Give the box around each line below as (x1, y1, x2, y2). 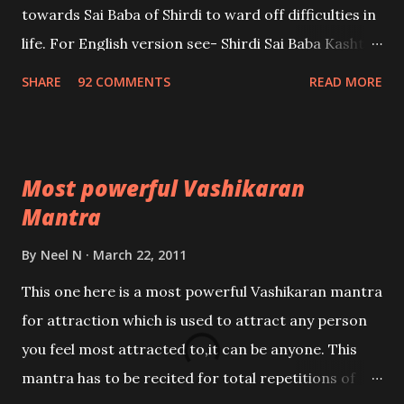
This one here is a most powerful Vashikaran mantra (22, 282, 382, 300)
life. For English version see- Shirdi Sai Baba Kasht (22, 34, 364, 52)
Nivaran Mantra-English (22, 63, 189, 81)
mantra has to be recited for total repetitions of (22, 369, 355, 387)
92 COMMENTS (78, 73, 170, 90)
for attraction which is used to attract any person (22, 311, 367, 329)
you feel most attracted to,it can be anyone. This (22, 340, 357, 358)
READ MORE (309, 73, 382, 90)
